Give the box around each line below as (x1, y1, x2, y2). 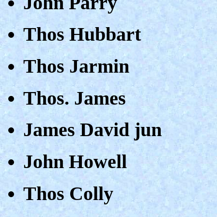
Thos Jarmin (23, 55, 129, 77)
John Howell (23, 151, 127, 173)
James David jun (23, 119, 162, 141)
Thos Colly (23, 182, 113, 204)
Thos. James (23, 87, 126, 109)
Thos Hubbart (23, 23, 141, 46)
